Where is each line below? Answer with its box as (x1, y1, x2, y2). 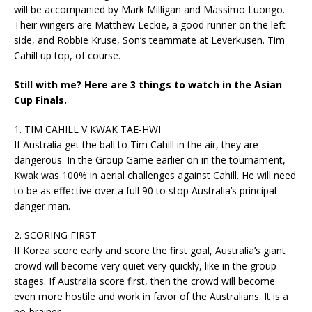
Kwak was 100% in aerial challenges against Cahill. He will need (14, 169, 296, 182)
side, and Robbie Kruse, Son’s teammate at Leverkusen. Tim (14, 33, 285, 47)
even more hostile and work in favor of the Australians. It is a (14, 290, 288, 303)
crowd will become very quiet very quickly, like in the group (14, 259, 276, 272)
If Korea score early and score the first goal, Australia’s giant (14, 244, 286, 257)
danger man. (14, 199, 70, 212)
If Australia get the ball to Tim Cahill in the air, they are (14, 138, 258, 151)
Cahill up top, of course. (14, 49, 120, 62)
